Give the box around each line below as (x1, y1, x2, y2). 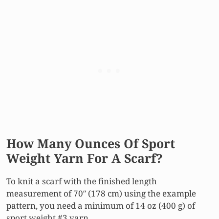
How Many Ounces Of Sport (6, 135, 175, 152)
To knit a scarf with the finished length (6, 175, 157, 187)
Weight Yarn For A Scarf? (6, 150, 163, 167)
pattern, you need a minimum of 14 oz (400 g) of (6, 200, 195, 212)
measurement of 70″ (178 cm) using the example (6, 188, 196, 199)
